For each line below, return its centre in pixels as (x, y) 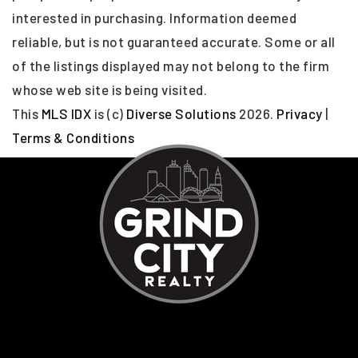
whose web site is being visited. (109, 90)
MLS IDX (66, 114)
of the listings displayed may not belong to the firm (171, 66)
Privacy (300, 114)
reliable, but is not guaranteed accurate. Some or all (174, 42)
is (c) (109, 114)
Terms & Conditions (73, 138)
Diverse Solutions (181, 114)
